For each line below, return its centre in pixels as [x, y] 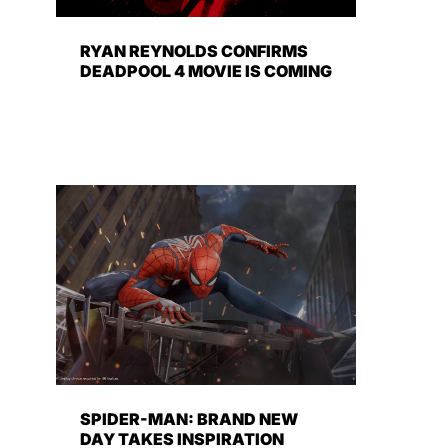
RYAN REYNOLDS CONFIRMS [194, 51]
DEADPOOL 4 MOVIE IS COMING [206, 71]
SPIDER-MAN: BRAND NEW [189, 419]
